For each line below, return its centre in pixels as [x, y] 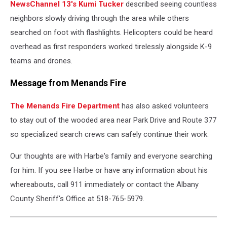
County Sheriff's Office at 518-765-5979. [77, 198]
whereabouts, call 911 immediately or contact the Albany [104, 184]
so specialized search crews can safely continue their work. [109, 134]
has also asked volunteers [164, 106]
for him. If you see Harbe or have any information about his [109, 170]
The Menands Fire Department [65, 106]
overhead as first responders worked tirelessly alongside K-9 [111, 46]
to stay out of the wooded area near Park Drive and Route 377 [113, 120]
